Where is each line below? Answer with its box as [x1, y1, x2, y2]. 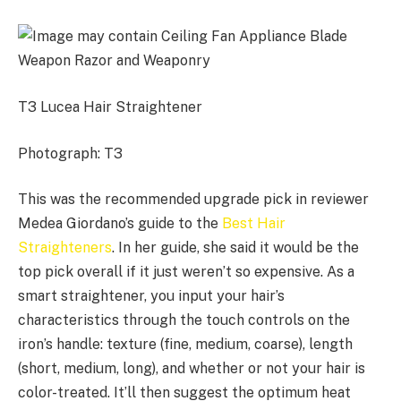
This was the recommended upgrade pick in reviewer [18, 191, 369, 209]
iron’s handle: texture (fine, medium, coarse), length [18, 336, 353, 354]
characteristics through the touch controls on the [18, 311, 350, 329]
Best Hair [222, 215, 286, 233]
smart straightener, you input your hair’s [18, 287, 285, 305]
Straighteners [18, 239, 112, 257]
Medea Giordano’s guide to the [18, 215, 222, 233]
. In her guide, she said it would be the [112, 239, 359, 257]
